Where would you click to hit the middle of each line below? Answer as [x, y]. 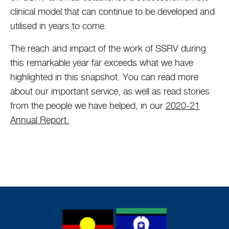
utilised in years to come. [60, 26]
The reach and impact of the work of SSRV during [108, 48]
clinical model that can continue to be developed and [112, 12]
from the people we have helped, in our [88, 106]
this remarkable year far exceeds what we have [102, 63]
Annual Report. [40, 120]
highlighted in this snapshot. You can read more [104, 77]
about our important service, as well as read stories [110, 91]
